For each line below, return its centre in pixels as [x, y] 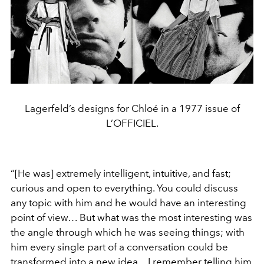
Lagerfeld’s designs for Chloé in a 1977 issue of [132, 108]
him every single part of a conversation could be [119, 247]
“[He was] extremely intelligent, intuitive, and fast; [121, 173]
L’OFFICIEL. [132, 123]
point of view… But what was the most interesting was [131, 217]
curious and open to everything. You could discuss [124, 188]
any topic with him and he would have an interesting [128, 202]
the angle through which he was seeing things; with [128, 232]
